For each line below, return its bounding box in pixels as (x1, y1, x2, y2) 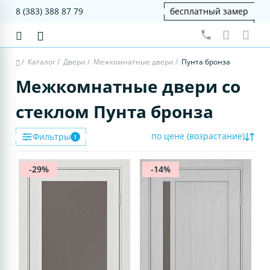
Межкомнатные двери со (16, 74, 241, 98)
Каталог (28, 57, 56, 67)
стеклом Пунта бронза (16, 99, 214, 123)
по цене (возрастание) (151, 130, 245, 142)
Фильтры (33, 130, 71, 142)
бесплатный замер (169, 5, 248, 17)
